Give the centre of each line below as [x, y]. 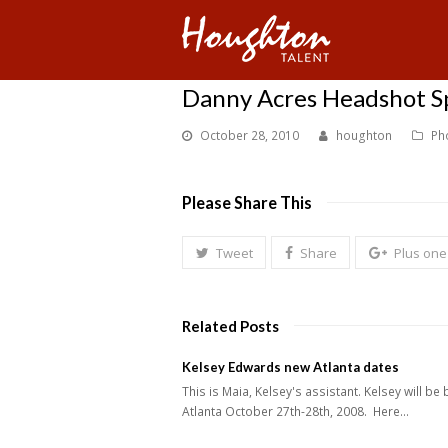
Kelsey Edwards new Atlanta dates [290, 367]
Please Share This [247, 202]
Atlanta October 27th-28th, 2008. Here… [295, 412]
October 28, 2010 [249, 135]
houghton [364, 135]
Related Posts [230, 326]
